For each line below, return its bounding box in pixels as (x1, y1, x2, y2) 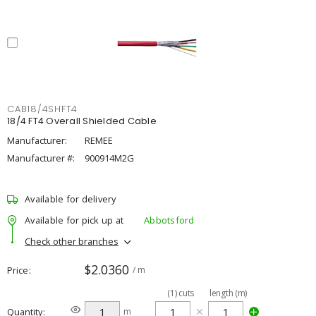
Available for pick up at (25, 213, 123, 226)
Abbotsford (144, 213, 195, 226)
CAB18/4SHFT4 (7, 103, 78, 115)
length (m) (209, 287, 247, 299)
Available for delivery (25, 193, 116, 205)
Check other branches (25, 234, 119, 248)
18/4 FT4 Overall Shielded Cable (7, 115, 157, 127)
